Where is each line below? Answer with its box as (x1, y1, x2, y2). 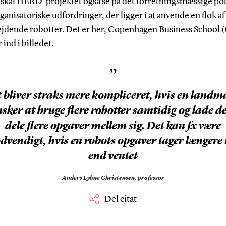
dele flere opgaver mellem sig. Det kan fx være (5, 120, 221, 132)
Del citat (104, 194, 137, 204)
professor (137, 175, 164, 181)
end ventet (88, 150, 138, 162)
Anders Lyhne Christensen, (62, 175, 138, 181)
